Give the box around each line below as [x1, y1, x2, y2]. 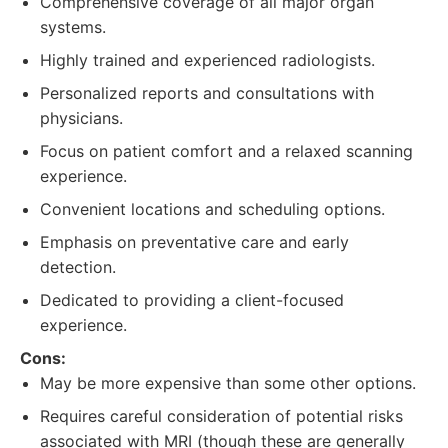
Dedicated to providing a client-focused [40, 290, 344, 310]
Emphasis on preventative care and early [40, 232, 349, 252]
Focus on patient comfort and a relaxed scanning [40, 141, 413, 161]
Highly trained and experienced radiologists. [40, 50, 375, 70]
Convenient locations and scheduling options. [40, 199, 385, 219]
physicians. [40, 108, 123, 128]
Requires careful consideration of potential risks [40, 406, 403, 426]
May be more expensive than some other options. [40, 373, 416, 393]
